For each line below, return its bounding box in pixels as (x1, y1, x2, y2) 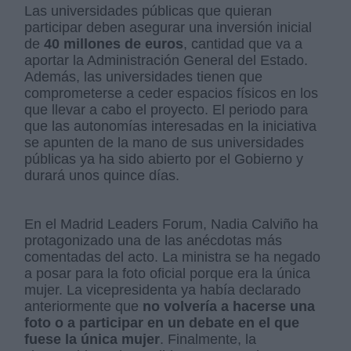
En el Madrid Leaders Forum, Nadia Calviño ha (24, 215, 319, 232)
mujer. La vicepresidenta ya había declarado (24, 281, 302, 298)
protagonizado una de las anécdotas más (24, 232, 283, 248)
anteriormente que (24, 298, 143, 314)
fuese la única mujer (24, 331, 161, 347)
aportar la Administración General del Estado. (24, 52, 309, 68)
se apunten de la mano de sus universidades (24, 134, 305, 150)
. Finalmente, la (160, 331, 257, 347)
